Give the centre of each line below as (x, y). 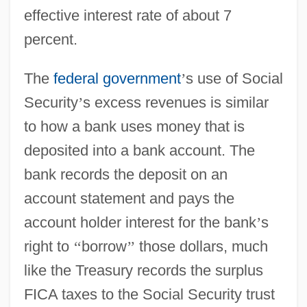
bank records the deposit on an (125, 174)
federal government (117, 78)
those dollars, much (201, 246)
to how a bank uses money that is (134, 126)
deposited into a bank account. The (139, 150)
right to (48, 246)
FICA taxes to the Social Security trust (149, 294)
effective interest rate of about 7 (127, 15)
